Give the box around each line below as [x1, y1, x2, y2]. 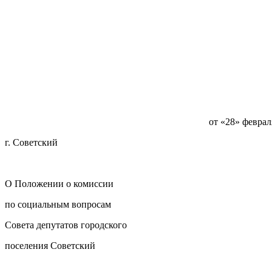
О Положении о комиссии [5, 178, 114, 189]
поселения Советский [5, 240, 95, 251]
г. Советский [5, 137, 58, 148]
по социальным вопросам [5, 199, 111, 210]
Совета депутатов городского [5, 220, 127, 231]
